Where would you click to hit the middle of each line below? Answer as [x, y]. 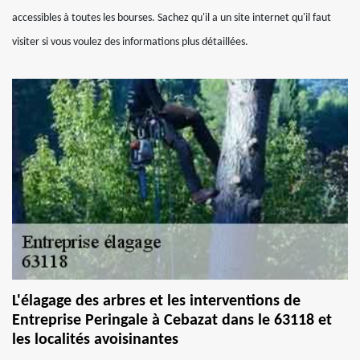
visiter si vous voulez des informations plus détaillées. [130, 42]
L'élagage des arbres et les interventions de [156, 301]
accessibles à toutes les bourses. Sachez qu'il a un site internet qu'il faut [172, 18]
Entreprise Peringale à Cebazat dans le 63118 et [172, 321]
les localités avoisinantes [95, 340]
